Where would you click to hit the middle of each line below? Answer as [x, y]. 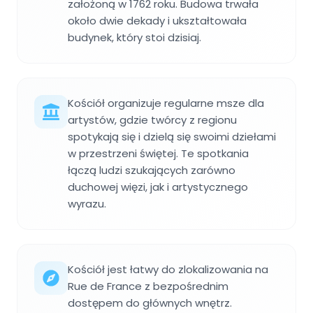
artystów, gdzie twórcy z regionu [152, 120]
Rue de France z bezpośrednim [148, 286]
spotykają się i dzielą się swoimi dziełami [172, 137]
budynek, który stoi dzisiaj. [134, 38]
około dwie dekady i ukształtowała [157, 21]
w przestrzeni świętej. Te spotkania [158, 154]
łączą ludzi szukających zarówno [152, 170]
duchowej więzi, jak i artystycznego [158, 187]
